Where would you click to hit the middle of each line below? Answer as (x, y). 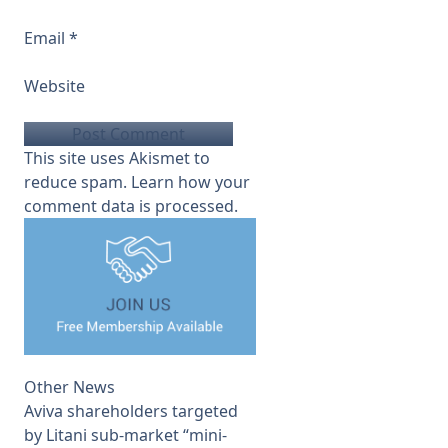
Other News (69, 387)
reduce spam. (77, 182)
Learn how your (190, 182)
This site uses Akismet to (117, 158)
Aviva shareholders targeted (131, 411)
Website (54, 86)
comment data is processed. (131, 206)
